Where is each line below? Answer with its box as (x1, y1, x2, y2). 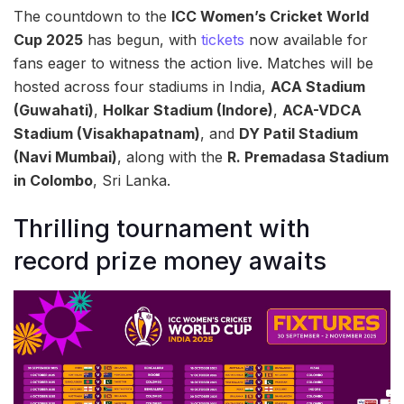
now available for (244, 31, 368, 50)
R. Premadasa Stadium (227, 148, 389, 167)
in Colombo (14, 171, 93, 190)
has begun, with (83, 31, 201, 50)
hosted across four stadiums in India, (14, 78, 271, 96)
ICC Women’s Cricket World (171, 7, 369, 26)
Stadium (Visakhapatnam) (14, 124, 200, 143)
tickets (201, 31, 244, 50)
